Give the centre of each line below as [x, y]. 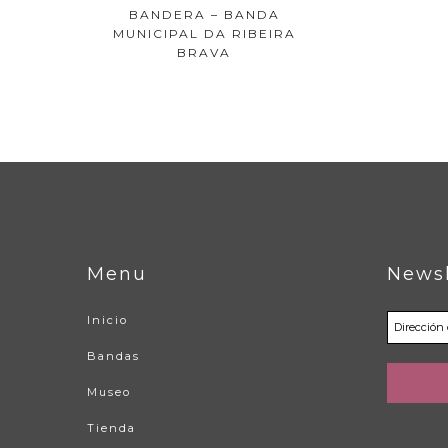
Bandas [113, 356]
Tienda [111, 428]
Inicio [107, 320]
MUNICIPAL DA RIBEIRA [204, 33]
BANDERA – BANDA [204, 14]
